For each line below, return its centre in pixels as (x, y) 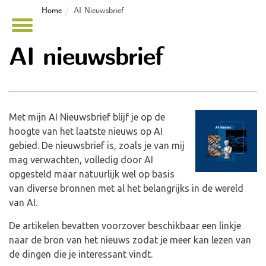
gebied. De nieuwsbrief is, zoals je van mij (97, 145)
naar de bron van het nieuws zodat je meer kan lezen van (130, 240)
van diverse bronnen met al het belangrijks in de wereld (126, 188)
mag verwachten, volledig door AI (81, 160)
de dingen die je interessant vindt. (81, 254)
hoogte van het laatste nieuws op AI (86, 131)
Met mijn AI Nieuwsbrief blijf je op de (87, 117)
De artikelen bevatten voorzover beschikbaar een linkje (125, 226)
